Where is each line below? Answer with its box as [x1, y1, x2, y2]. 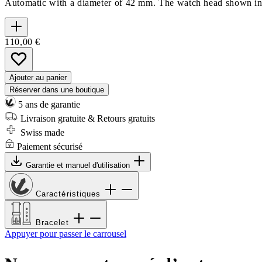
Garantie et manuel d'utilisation [26, 160, 132, 170]
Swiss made [18, 127, 64, 137]
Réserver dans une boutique [9, 85, 104, 94]
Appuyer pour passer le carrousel [5, 228, 126, 239]
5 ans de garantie [16, 99, 80, 109]
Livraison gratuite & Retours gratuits [18, 113, 155, 123]
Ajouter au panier [9, 73, 67, 82]
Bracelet [36, 218, 72, 227]
